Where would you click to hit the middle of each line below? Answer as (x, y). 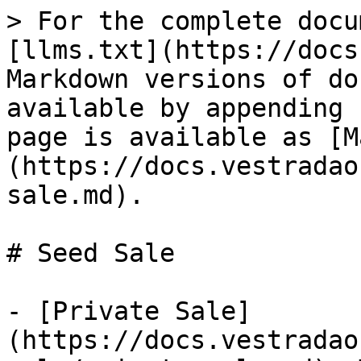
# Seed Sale (91, 253)
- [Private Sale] (129, 311)
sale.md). (75, 195)
